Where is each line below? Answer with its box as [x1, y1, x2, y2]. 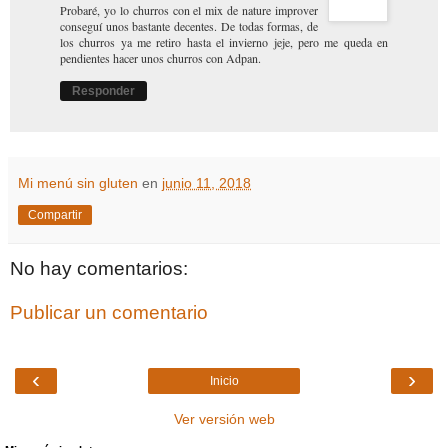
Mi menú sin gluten [18, 175, 138, 192]
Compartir [28, 208, 82, 223]
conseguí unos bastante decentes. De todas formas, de [60, 18, 318, 35]
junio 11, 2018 [162, 175, 251, 192]
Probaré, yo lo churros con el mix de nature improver [60, 2, 318, 19]
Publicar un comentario [10, 301, 208, 323]
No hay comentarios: [10, 258, 188, 280]
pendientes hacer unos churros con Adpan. [60, 50, 261, 67]
